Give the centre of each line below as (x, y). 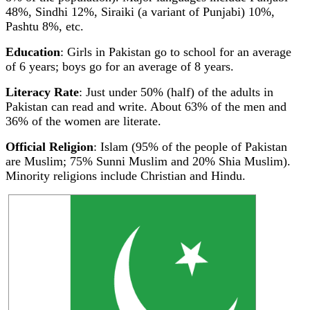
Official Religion (49, 147)
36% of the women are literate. (83, 121)
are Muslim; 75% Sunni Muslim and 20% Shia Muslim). (148, 161)
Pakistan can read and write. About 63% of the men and (146, 107)
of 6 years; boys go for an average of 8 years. (120, 66)
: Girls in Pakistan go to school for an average (176, 52)
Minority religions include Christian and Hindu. (126, 176)
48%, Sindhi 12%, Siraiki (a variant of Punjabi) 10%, (140, 12)
